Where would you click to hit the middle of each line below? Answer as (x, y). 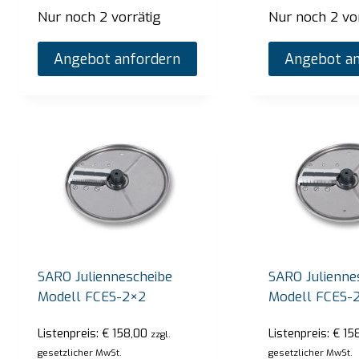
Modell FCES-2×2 (92, 296)
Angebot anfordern (117, 59)
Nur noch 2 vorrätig (100, 18)
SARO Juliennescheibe (105, 276)
